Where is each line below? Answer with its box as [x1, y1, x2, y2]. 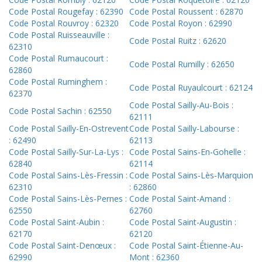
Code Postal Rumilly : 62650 [129, 58, 235, 70]
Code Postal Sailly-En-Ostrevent [9, 123, 129, 135]
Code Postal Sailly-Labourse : [129, 123, 239, 135]
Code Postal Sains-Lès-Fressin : [9, 170, 127, 181]
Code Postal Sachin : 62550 [9, 105, 112, 117]
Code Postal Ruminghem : [9, 76, 107, 88]
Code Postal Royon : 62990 [129, 18, 232, 29]
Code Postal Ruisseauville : [9, 29, 109, 41]
